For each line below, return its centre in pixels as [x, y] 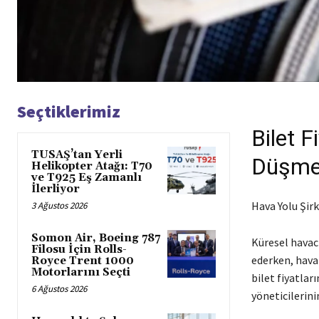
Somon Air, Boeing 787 [96, 238]
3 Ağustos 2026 [59, 205]
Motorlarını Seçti [81, 272]
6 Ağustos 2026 [59, 288]
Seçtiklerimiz [69, 111]
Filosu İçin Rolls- [79, 249]
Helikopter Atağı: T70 [92, 166]
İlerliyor [56, 189]
